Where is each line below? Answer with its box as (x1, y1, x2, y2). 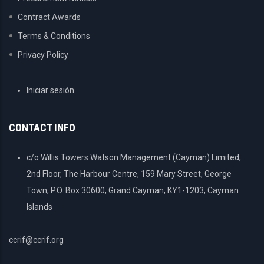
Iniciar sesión (27, 85, 74, 95)
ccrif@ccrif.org (9, 235, 64, 245)
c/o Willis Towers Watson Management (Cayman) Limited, (27, 153, 241, 162)
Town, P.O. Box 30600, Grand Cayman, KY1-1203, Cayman (27, 186, 239, 195)
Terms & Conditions (18, 31, 90, 41)
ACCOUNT (9, 94, 52, 107)
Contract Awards (18, 12, 81, 22)
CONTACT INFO (9, 121, 75, 134)
